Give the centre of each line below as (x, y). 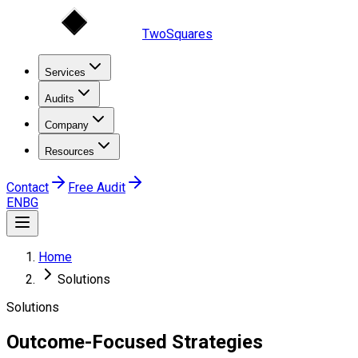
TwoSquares (177, 34)
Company (67, 125)
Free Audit (97, 187)
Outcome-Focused (89, 342)
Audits (60, 99)
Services (65, 72)
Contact (28, 187)
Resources (70, 151)
